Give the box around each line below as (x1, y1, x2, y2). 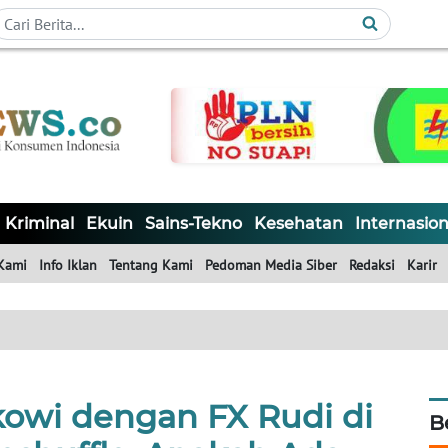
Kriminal (5, 214, 74, 234)
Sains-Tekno (145, 214, 242, 234)
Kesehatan (254, 214, 343, 234)
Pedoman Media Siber (205, 256, 337, 275)
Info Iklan (39, 256, 97, 275)
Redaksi (349, 256, 395, 275)
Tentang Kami (109, 256, 193, 275)
